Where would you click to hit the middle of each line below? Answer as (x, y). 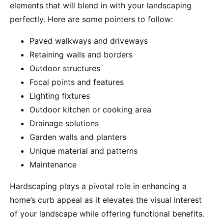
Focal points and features (77, 82)
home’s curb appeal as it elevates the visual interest (106, 200)
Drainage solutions (64, 123)
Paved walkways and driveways (89, 41)
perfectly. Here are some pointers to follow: (93, 19)
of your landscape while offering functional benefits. (107, 213)
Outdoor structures (65, 68)
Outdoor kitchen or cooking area (90, 109)
